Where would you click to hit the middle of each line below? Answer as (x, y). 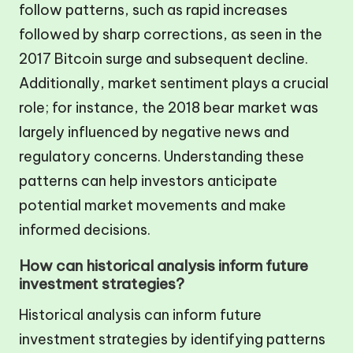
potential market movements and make (152, 205)
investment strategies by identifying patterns (172, 339)
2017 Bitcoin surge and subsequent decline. (163, 58)
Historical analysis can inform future (140, 314)
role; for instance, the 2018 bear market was (169, 107)
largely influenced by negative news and (154, 132)
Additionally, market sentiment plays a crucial (174, 83)
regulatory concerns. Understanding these (162, 156)
